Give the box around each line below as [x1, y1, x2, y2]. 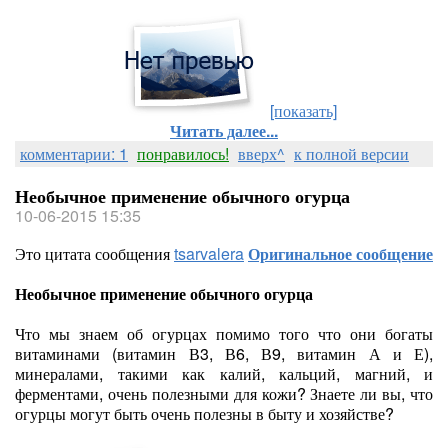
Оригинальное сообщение [248, 242, 433, 265]
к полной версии [294, 142, 409, 165]
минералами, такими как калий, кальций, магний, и [15, 362, 433, 385]
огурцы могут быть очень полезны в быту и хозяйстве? [15, 402, 394, 425]
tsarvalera [174, 242, 244, 265]
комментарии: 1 [20, 142, 128, 165]
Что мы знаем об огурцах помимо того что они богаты [15, 322, 433, 345]
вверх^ [238, 142, 285, 165]
